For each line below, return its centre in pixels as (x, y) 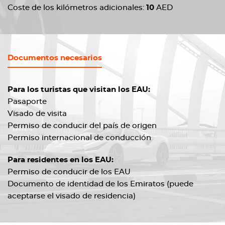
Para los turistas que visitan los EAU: (79, 90)
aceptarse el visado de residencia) (72, 196)
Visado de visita (37, 114)
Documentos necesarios (55, 58)
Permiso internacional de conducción (79, 138)
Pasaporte (27, 102)
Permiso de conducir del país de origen (82, 126)
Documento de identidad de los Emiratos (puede (100, 184)
